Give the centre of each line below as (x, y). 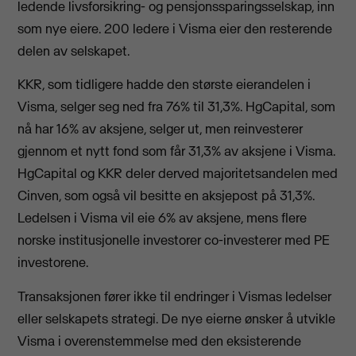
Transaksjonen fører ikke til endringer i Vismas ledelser (175, 296)
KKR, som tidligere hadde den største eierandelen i (164, 85)
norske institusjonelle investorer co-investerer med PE (174, 240)
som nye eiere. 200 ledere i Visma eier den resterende (175, 28)
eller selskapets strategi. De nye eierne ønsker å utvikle (177, 318)
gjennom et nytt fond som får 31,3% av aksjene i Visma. (177, 151)
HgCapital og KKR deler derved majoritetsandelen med (178, 174)
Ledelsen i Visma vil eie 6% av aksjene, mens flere (163, 218)
